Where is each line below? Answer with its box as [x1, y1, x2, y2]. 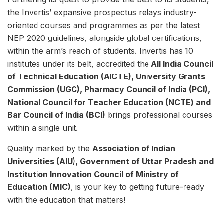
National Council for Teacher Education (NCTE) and [7, 97, 211, 108]
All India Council [149, 59, 213, 69]
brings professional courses [105, 110, 212, 120]
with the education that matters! [7, 195, 125, 205]
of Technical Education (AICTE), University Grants [7, 72, 205, 82]
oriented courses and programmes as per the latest [7, 20, 200, 31]
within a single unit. [7, 123, 78, 133]
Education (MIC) [7, 182, 71, 192]
